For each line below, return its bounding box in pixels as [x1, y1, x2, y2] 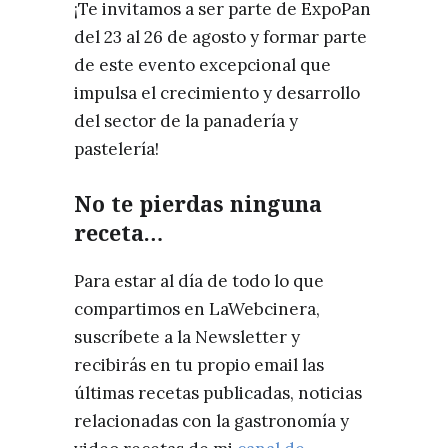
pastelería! [74, 138, 159, 161]
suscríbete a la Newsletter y [74, 326, 300, 349]
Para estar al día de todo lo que [74, 270, 324, 293]
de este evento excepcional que [74, 54, 331, 77]
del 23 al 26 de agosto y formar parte [74, 26, 367, 49]
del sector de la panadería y [74, 110, 298, 133]
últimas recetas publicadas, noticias [74, 382, 362, 405]
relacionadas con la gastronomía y [74, 410, 349, 433]
